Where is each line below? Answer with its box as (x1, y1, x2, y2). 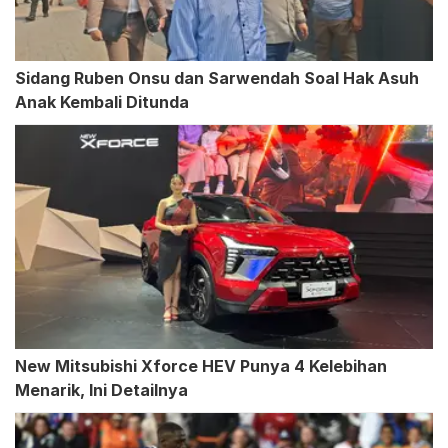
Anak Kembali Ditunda (15, 92, 189, 113)
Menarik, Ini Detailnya (15, 380, 188, 401)
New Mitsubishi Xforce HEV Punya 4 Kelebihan (15, 356, 387, 377)
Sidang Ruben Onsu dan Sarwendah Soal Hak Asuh (15, 68, 419, 89)
